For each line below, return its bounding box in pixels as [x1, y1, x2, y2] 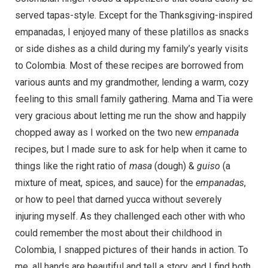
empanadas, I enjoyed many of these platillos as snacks [15, 26, 249, 38]
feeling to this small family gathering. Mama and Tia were [15, 93, 253, 105]
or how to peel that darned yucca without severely [15, 194, 222, 206]
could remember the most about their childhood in [15, 227, 222, 239]
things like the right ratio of [15, 160, 129, 172]
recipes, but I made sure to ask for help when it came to [15, 144, 247, 156]
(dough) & [152, 160, 197, 172]
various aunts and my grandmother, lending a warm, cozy [15, 77, 249, 89]
